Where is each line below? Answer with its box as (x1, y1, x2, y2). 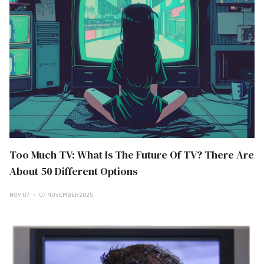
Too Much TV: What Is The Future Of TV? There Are (9, 147, 254, 162)
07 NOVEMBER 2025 (39, 191, 93, 198)
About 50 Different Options (9, 164, 137, 179)
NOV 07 (9, 191, 31, 198)
